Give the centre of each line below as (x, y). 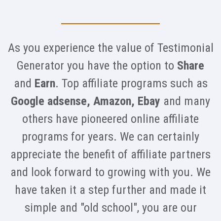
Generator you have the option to (97, 66)
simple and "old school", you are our (110, 208)
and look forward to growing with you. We (110, 172)
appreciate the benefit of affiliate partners (110, 155)
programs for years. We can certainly (110, 137)
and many (185, 101)
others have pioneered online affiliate (110, 119)
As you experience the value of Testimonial (110, 48)
